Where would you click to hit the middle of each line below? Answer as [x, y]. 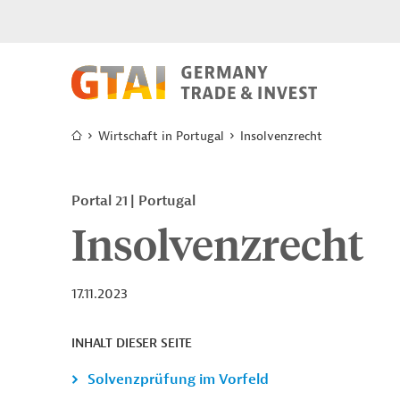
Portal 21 [101, 201]
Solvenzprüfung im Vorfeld [178, 379]
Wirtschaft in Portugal [161, 136]
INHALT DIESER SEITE [132, 343]
